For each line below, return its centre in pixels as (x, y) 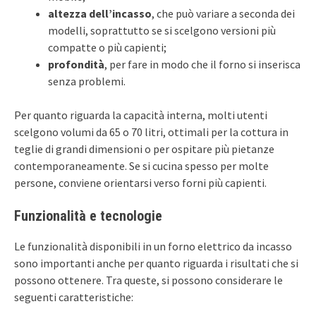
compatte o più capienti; (107, 47)
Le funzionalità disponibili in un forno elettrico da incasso (153, 246)
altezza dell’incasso (100, 13)
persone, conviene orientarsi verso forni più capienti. (140, 182)
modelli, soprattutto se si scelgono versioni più (162, 30)
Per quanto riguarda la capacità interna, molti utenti (141, 115)
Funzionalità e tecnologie (88, 215)
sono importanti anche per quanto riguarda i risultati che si (156, 263)
